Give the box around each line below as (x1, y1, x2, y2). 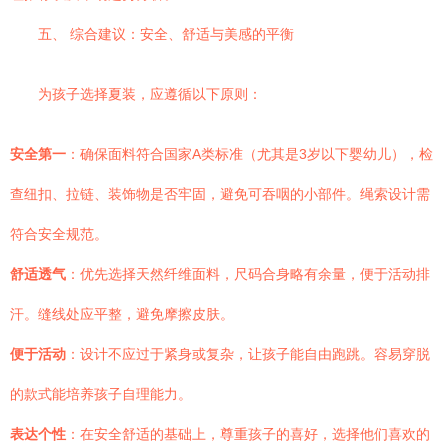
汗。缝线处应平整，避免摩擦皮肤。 (10, 306, 234, 322)
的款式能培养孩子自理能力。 (10, 386, 192, 402)
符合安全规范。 (10, 226, 108, 242)
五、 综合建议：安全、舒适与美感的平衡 (38, 26, 294, 42)
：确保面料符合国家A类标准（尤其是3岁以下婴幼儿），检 (66, 146, 433, 162)
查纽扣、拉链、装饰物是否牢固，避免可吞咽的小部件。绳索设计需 (10, 186, 430, 202)
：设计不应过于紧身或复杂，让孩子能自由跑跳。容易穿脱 (66, 346, 430, 362)
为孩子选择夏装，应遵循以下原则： (38, 86, 262, 102)
